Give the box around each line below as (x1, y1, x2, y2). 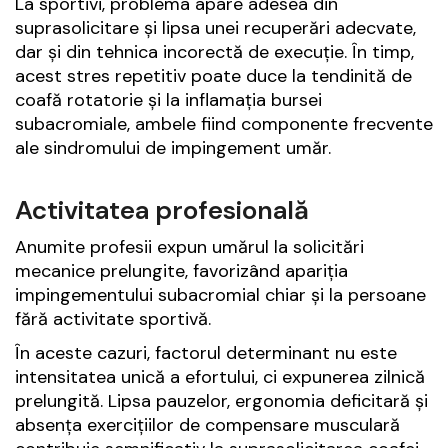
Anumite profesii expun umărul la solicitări (15, 235, 364, 260)
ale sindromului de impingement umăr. (15, 136, 331, 161)
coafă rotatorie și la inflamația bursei (15, 88, 322, 113)
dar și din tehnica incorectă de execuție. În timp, (15, 40, 414, 65)
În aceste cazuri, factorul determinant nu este (15, 341, 397, 366)
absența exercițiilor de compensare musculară (15, 413, 400, 438)
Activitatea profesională (15, 193, 309, 228)
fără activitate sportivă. (15, 307, 211, 332)
